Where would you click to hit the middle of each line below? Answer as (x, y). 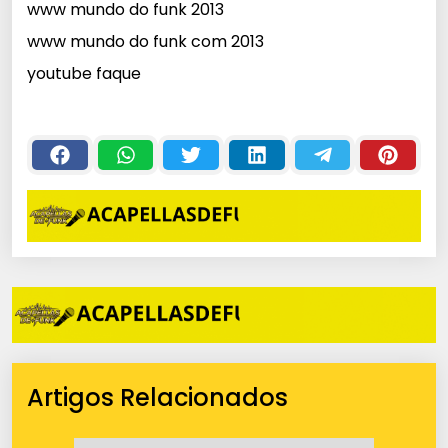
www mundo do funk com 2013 (145, 42)
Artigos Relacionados (157, 398)
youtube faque (84, 74)
